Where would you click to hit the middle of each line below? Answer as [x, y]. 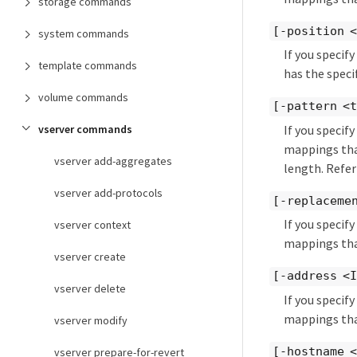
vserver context [92, 225]
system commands [84, 33]
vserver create [90, 257]
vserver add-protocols [108, 193]
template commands [88, 65]
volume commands [83, 97]
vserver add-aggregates [113, 161]
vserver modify [91, 320]
